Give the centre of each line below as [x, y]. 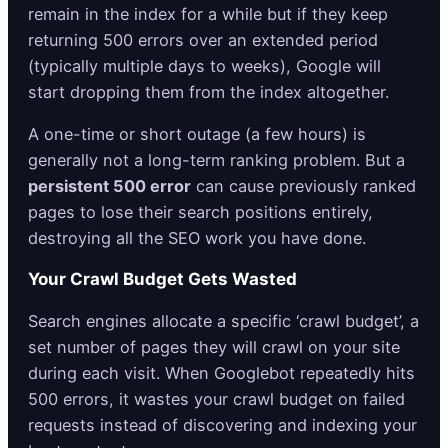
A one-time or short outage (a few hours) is [197, 134]
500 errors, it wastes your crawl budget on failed [216, 399]
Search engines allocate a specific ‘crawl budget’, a [223, 321]
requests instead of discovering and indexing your [222, 425]
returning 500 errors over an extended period [203, 39]
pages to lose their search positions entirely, [200, 212]
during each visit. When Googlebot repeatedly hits [221, 373]
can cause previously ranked [303, 186]
